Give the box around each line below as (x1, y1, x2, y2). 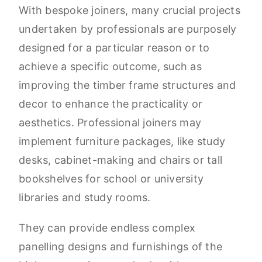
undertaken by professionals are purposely (19, 23, 237, 36)
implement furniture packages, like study (19, 135, 225, 148)
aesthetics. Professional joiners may (19, 116, 201, 129)
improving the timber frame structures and (19, 79, 236, 92)
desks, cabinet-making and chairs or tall (19, 154, 222, 167)
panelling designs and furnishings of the (19, 240, 222, 253)
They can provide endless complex (19, 222, 195, 235)
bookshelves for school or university (19, 173, 204, 185)
